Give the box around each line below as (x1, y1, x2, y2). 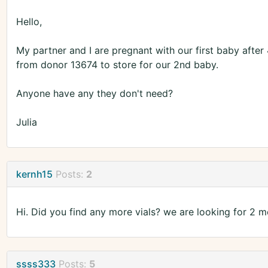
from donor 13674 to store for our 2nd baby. (16, 59, 218, 71)
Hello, (16, 16, 42, 28)
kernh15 (16, 168, 53, 181)
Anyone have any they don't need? (16, 87, 173, 100)
